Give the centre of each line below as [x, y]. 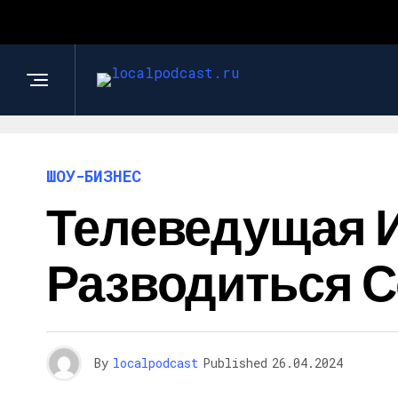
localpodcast [155, 363]
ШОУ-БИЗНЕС [94, 176]
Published [235, 363]
